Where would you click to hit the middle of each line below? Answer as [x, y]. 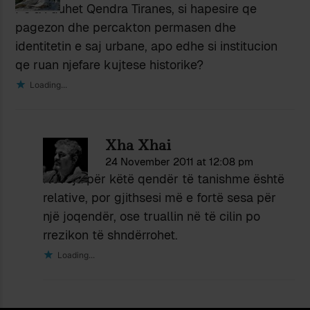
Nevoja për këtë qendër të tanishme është [164, 179]
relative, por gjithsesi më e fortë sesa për [160, 198]
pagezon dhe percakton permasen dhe [126, 28]
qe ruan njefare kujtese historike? [110, 65]
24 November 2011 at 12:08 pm [180, 162]
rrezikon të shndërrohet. [111, 235]
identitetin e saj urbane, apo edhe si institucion [147, 46]
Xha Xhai [138, 146]
